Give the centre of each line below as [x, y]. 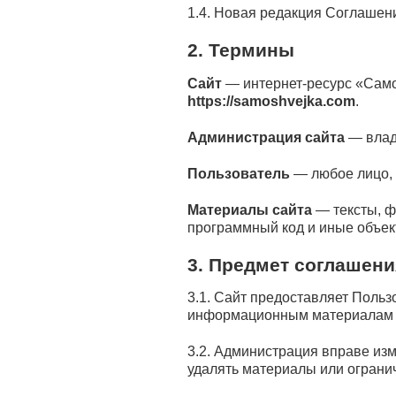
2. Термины [241, 50]
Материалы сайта [250, 209]
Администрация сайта [266, 137]
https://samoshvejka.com [271, 101]
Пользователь [239, 173]
